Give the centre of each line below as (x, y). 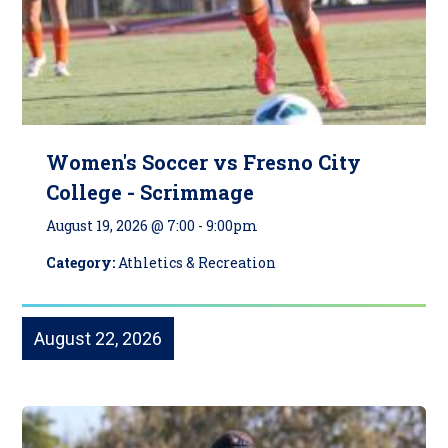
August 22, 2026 (98, 339)
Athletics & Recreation (197, 263)
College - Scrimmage (150, 192)
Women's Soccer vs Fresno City (204, 162)
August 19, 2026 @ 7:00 (121, 226)
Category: (82, 263)
